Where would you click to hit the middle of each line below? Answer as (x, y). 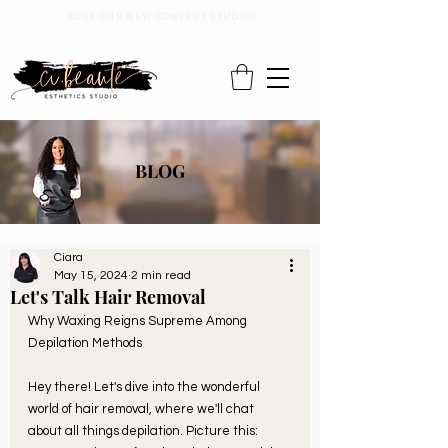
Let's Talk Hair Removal (108, 297)
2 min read (161, 276)
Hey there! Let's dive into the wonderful (145, 387)
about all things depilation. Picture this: (144, 431)
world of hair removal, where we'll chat (142, 409)
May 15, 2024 (91, 276)
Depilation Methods (85, 343)
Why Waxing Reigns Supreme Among (139, 321)
